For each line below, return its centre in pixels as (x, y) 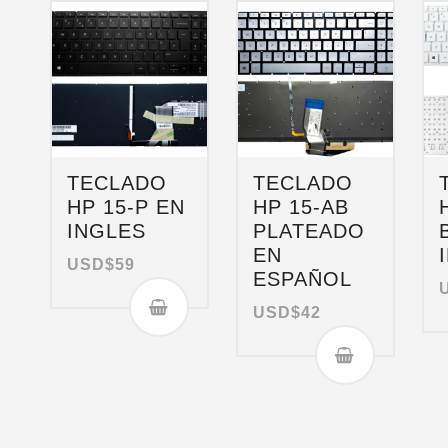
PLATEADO (309, 230)
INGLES (106, 230)
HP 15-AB (301, 206)
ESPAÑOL (303, 278)
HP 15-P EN (126, 206)
